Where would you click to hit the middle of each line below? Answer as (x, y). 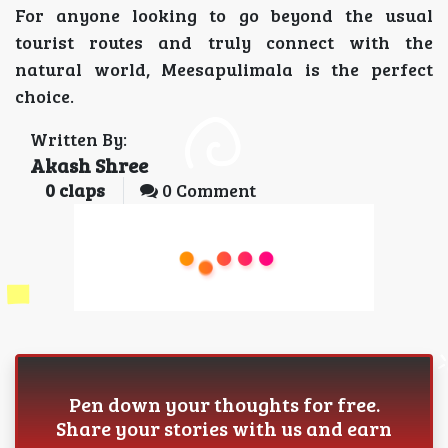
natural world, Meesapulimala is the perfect (224, 69)
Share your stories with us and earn (224, 427)
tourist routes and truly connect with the (224, 42)
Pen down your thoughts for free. (224, 403)
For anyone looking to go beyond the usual (224, 15)
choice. (44, 96)
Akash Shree (89, 165)
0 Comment (207, 190)
